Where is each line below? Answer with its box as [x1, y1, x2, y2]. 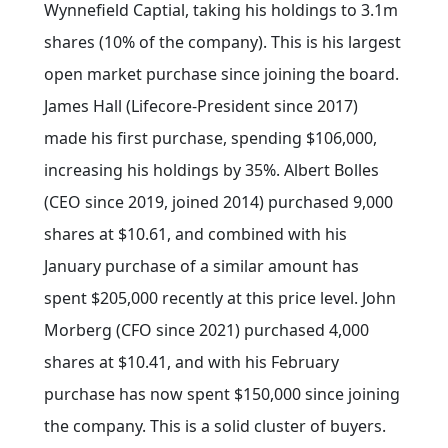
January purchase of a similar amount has [44, 255, 359, 278]
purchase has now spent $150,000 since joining [44, 383, 400, 406]
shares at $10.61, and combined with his [44, 223, 347, 246]
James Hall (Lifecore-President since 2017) [44, 95, 358, 118]
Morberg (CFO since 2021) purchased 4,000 [44, 319, 369, 342]
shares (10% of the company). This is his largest [44, 31, 401, 54]
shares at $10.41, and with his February [44, 351, 339, 374]
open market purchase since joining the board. [44, 63, 399, 86]
